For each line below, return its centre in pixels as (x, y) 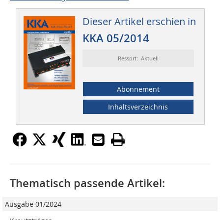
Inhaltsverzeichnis (138, 107)
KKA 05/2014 (116, 39)
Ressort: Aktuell (138, 58)
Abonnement (138, 89)
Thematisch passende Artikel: (87, 183)
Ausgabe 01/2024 (33, 204)
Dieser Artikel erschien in (139, 22)
